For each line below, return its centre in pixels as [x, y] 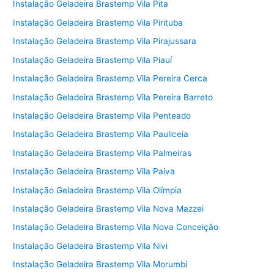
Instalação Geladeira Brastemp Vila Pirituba [98, 22]
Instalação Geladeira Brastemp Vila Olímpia [98, 190]
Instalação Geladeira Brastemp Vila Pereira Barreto [113, 97]
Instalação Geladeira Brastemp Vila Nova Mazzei [109, 208]
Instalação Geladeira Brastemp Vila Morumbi [100, 265]
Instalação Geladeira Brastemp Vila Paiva [94, 172]
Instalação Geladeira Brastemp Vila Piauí [93, 60]
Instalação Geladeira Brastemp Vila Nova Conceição [116, 227]
